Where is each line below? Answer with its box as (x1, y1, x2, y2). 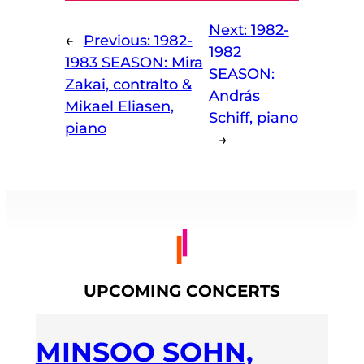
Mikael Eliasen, (64, 97, 174, 116)
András (208, 86, 260, 105)
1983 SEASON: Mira (64, 54, 203, 72)
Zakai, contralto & (64, 76, 192, 94)
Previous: (83, 32, 154, 50)
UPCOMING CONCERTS (84, 281, 280, 301)
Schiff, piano (208, 108, 298, 127)
